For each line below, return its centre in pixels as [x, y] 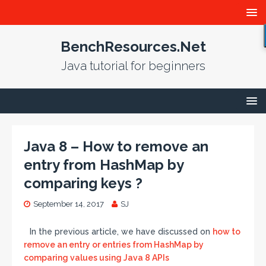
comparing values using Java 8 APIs [96, 258]
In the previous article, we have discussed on [121, 232]
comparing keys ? [83, 183]
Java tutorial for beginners [133, 66]
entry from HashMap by [104, 165]
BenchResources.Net [133, 47]
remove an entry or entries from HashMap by [114, 245]
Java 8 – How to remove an [116, 146]
